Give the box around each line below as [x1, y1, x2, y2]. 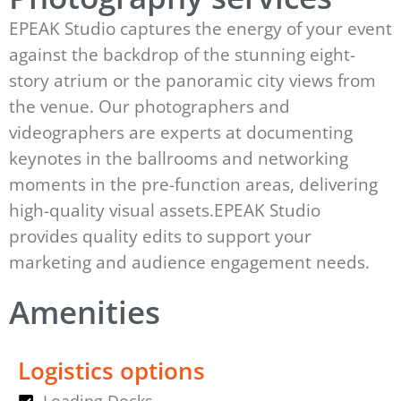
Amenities [9, 290, 160, 334]
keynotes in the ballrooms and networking [9, 146, 348, 171]
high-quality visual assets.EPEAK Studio [9, 198, 320, 223]
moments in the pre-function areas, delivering [9, 172, 378, 197]
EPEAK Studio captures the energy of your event [9, 16, 392, 41]
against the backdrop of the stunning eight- [9, 42, 355, 67]
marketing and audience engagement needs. [9, 250, 370, 275]
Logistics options [18, 354, 205, 388]
